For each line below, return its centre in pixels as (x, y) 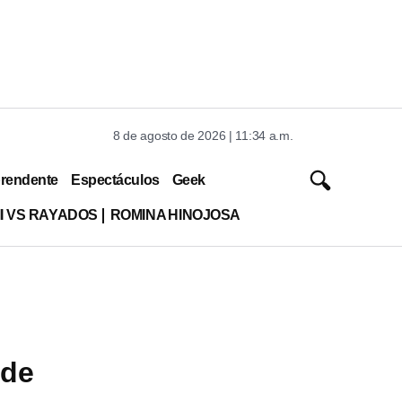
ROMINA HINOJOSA (175, 214)
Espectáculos (115, 179)
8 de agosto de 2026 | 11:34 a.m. (203, 135)
